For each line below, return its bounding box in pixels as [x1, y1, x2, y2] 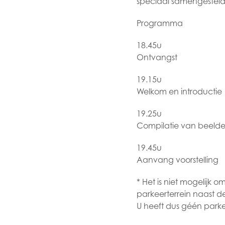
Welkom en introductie [137, 86, 222, 96]
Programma [137, 18, 183, 28]
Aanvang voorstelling [137, 155, 218, 165]
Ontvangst [137, 52, 177, 62]
